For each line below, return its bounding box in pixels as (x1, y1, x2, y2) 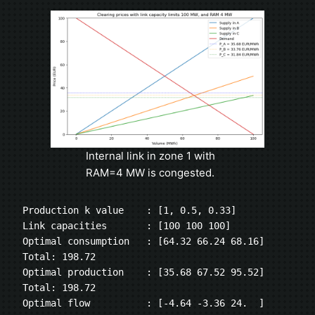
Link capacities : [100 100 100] (22, 220, 231, 232)
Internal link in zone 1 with (86, 148, 215, 162)
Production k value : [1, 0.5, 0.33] (22, 205, 236, 217)
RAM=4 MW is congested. (86, 165, 214, 179)
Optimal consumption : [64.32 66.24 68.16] (22, 236, 264, 247)
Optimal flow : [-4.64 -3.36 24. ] (22, 297, 264, 309)
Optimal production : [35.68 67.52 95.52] (22, 266, 264, 278)
